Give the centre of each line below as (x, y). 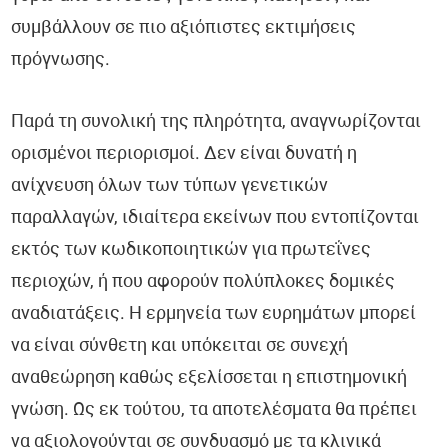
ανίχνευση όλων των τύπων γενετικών (170, 187)
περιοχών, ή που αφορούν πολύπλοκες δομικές (203, 283)
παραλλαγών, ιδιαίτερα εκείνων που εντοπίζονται (215, 219)
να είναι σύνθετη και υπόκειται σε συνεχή (180, 347)
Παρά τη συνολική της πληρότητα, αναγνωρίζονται (216, 123)
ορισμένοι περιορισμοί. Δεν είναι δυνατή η (184, 155)
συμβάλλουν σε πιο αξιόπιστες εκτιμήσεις (184, 29)
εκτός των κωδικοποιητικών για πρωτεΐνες (191, 251)
